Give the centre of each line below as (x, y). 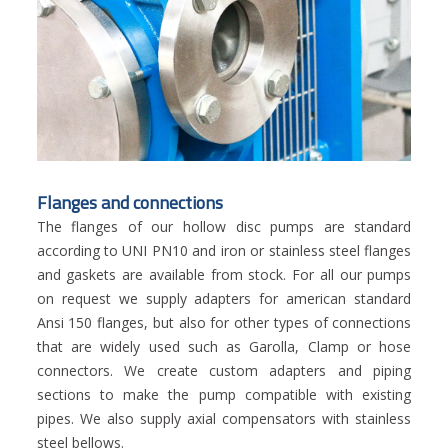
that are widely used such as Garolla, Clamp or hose (224, 347)
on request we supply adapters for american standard (224, 299)
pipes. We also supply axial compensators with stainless (224, 419)
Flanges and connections (129, 203)
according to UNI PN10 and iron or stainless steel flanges (224, 251)
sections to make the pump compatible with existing (224, 395)
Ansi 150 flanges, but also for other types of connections (224, 323)
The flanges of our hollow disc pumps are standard (224, 227)
